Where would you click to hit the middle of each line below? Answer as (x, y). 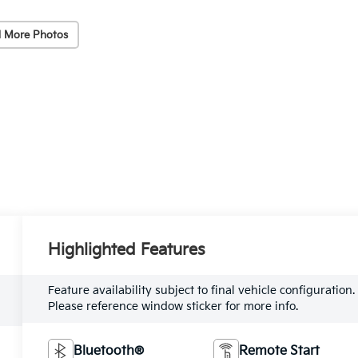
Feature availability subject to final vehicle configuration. (202, 290)
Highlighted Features (127, 250)
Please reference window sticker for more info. (173, 306)
